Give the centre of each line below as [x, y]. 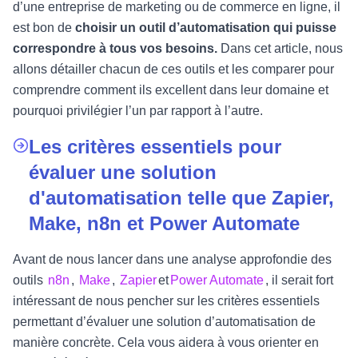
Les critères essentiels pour [155, 147]
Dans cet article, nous [280, 48]
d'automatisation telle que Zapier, [181, 198]
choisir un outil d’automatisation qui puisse [206, 28]
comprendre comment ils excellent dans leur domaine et [171, 90]
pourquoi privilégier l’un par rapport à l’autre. [138, 111]
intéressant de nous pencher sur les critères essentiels [166, 301]
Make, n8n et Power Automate [164, 223]
